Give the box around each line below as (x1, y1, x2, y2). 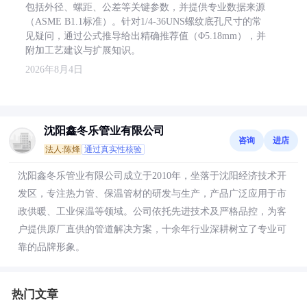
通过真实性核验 (84, 145, 142, 154)
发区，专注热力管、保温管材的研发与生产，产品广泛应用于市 (18, 188, 286, 199)
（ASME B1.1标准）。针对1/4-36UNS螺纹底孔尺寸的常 (25, 16, 262, 27)
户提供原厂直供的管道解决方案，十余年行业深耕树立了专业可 (18, 224, 286, 234)
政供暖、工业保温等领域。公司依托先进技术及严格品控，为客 (18, 206, 286, 217)
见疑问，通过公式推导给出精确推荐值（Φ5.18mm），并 (25, 31, 266, 41)
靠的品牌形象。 (18, 242, 85, 252)
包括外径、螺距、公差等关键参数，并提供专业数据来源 (25, 2, 265, 12)
